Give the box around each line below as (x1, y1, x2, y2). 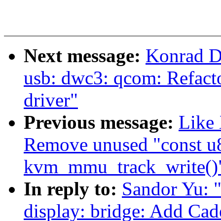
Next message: (24, 45, 146, 67)
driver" (24, 89, 78, 111)
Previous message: (24, 111, 179, 133)
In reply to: (24, 178, 122, 200)
